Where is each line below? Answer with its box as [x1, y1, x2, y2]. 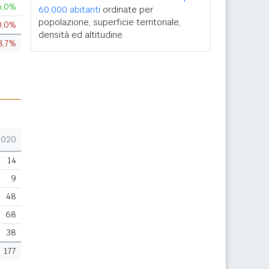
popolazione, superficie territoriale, [38, 17, 181, 28]
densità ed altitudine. [38, 29, 124, 40]
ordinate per [100, 4, 153, 15]
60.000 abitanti [38, 4, 100, 15]
